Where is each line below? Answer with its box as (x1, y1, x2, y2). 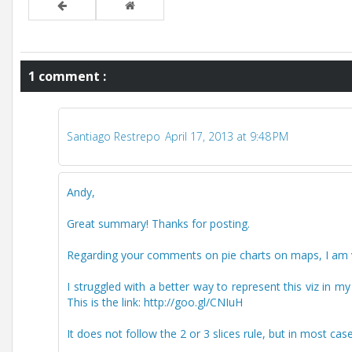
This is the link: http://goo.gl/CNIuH (67, 294, 243, 310)
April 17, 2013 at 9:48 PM (165, 128, 288, 144)
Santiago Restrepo (67, 128, 160, 144)
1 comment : (28, 67, 106, 85)
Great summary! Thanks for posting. (67, 215, 250, 231)
